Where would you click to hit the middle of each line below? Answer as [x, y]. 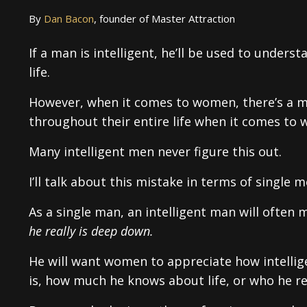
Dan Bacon [69, 18]
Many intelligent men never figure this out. [155, 151]
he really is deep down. [91, 231]
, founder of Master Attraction [164, 18]
